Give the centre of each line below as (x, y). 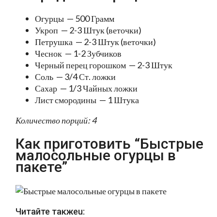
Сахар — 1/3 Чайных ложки (86, 88)
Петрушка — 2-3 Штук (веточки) (95, 42)
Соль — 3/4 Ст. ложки (75, 77)
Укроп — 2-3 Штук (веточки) (88, 30)
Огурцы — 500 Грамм (75, 19)
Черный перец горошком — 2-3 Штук (104, 65)
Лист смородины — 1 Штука (87, 100)
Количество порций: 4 (56, 120)
